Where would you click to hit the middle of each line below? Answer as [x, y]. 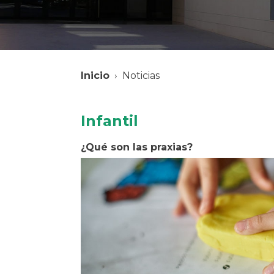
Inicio [95, 75]
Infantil [109, 121]
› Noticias [135, 75]
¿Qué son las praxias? [137, 147]
